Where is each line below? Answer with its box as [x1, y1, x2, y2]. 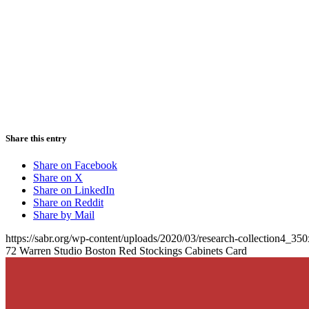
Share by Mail [33, 208, 94, 221]
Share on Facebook [33, 159, 117, 171]
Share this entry [6, 132, 67, 143]
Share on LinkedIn [33, 183, 114, 196]
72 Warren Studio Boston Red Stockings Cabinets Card [6, 244, 247, 257]
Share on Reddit [33, 196, 103, 208]
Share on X [33, 171, 83, 183]
